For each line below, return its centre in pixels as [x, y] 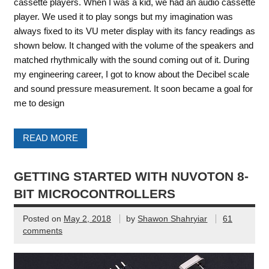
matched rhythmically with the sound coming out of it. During [131, 59]
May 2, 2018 [87, 219]
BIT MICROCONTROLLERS [94, 194]
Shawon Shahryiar [173, 219]
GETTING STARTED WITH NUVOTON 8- [131, 176]
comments [42, 231]
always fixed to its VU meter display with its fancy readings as [134, 31]
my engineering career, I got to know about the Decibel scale [131, 74]
